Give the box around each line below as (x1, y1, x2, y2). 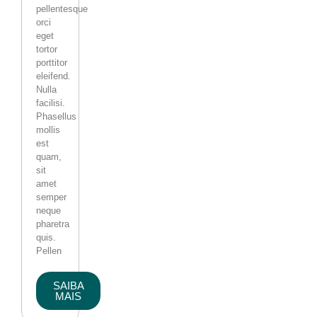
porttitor (36, 57, 67, 69)
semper (36, 192, 67, 203)
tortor (36, 44, 57, 55)
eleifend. (36, 71, 71, 82)
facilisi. (36, 98, 65, 109)
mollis (36, 125, 60, 136)
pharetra (36, 219, 69, 230)
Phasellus (36, 111, 76, 122)
